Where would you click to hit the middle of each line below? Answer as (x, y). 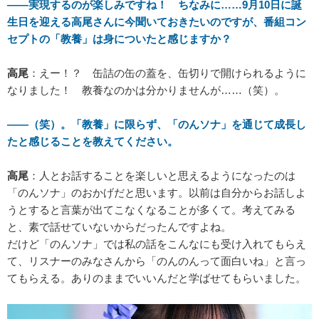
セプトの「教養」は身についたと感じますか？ (119, 39)
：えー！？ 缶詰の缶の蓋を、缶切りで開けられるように (167, 73)
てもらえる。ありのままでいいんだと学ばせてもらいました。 (157, 278)
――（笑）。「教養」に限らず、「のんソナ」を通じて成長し (157, 125)
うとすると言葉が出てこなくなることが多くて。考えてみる (151, 210)
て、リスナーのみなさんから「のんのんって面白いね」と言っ (157, 261)
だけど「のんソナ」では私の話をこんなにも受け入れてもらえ (157, 244)
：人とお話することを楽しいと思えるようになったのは (162, 176)
